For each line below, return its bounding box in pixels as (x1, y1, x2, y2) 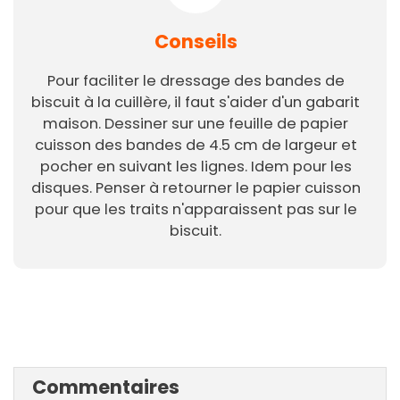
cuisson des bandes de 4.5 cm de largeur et (34, 135, 357, 156)
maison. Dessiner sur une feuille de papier (43, 113, 348, 135)
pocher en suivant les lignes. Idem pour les (39, 156, 352, 178)
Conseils (154, 29, 237, 55)
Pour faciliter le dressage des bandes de (46, 71, 345, 92)
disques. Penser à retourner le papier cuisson (30, 178, 361, 199)
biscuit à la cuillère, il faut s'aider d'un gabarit (31, 92, 360, 113)
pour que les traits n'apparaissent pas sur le (34, 199, 357, 221)
